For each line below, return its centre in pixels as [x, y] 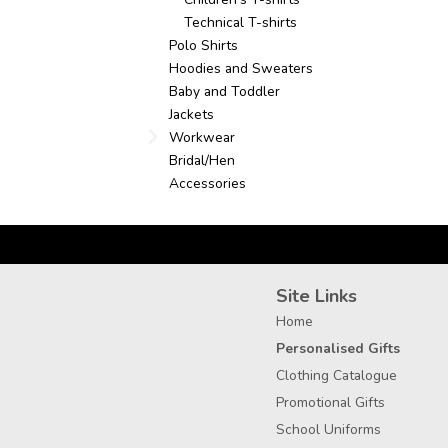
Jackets [191, 115]
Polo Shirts [203, 46]
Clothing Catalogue [336, 376]
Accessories [207, 184]
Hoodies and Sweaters [241, 69]
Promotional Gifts [330, 403]
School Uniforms [328, 430]
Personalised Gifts [338, 349]
